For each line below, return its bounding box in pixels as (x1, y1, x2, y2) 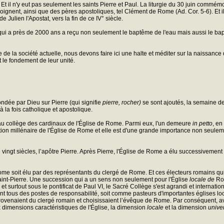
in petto (192, 119, 212, 127)
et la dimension (163, 203, 208, 211)
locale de (189, 175, 214, 183)
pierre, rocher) (102, 98, 141, 106)
